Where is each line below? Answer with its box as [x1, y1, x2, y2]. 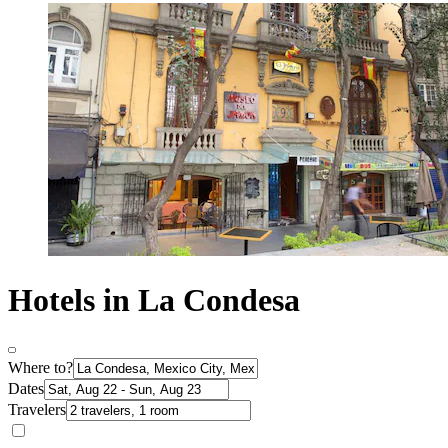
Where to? [8, 359, 73, 377]
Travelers [8, 401, 66, 419]
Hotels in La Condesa [8, 281, 300, 318]
